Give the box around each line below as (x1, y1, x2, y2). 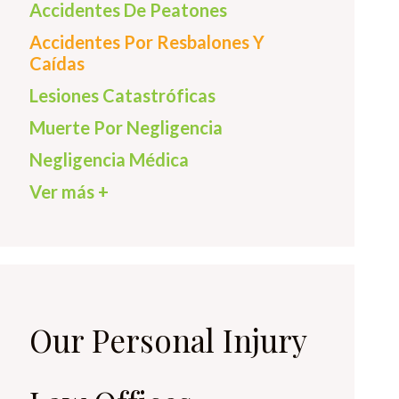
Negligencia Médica (29, 149, 189, 170)
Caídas (29, 53, 85, 74)
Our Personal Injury (29, 319, 306, 361)
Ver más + (29, 181, 109, 202)
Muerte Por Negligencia (29, 117, 223, 138)
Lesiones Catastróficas (29, 85, 216, 106)
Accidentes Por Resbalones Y (29, 31, 265, 53)
